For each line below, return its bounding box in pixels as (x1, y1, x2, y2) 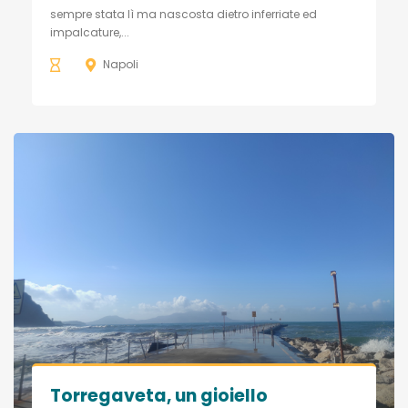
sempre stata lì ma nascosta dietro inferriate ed (50, 6, 317, 22)
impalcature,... (50, 25, 129, 40)
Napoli (103, 56, 138, 72)
